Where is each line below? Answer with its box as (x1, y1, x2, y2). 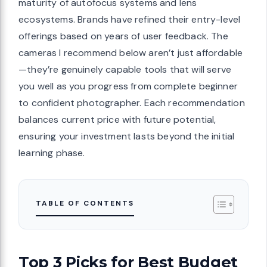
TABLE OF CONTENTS (36, 198, 134, 208)
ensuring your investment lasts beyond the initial (18, 129, 235, 142)
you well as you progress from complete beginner (18, 79, 238, 92)
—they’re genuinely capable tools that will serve (18, 63, 232, 76)
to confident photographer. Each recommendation (18, 96, 245, 109)
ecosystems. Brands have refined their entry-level (18, 13, 241, 26)
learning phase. (18, 146, 85, 159)
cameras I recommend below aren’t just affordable (18, 46, 243, 59)
